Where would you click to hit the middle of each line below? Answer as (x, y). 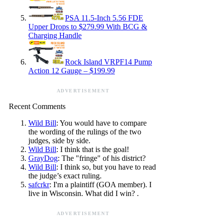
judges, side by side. (59, 141)
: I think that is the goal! (93, 150)
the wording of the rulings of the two (85, 132)
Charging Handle (55, 36)
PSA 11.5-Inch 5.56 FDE (104, 18)
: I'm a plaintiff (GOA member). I (100, 185)
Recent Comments (37, 107)
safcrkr (39, 185)
